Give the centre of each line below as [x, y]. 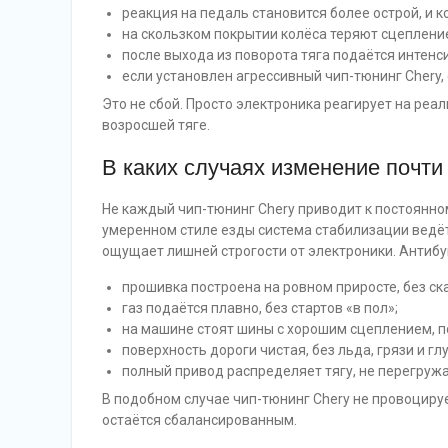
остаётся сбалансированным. [199, 420]
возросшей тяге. [156, 125]
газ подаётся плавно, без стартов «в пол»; [260, 308]
